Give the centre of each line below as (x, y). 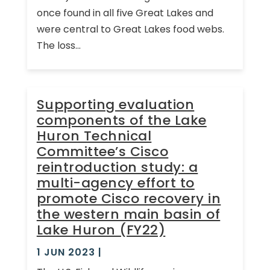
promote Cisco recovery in (129, 198)
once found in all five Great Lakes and (125, 13)
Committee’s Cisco (102, 151)
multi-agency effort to (115, 183)
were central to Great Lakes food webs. (130, 29)
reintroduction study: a (117, 167)
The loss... (58, 45)
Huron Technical (94, 136)
